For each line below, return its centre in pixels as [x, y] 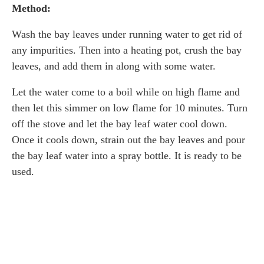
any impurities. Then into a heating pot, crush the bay [127, 50]
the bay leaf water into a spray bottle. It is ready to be [127, 156]
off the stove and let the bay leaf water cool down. [120, 124]
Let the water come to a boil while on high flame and [126, 92]
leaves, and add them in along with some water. [114, 66]
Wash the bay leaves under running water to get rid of [127, 34]
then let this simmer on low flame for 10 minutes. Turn [130, 108]
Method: [31, 9]
